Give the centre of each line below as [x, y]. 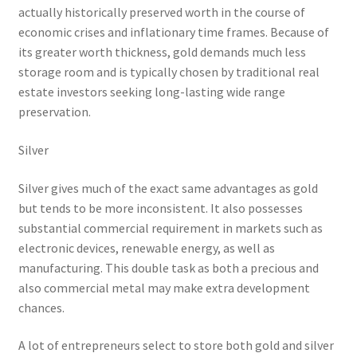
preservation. [54, 112]
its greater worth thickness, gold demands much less [162, 52]
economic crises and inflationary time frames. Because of [173, 32]
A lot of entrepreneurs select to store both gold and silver [176, 345]
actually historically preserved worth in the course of [161, 12]
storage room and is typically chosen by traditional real [169, 72]
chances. [41, 307]
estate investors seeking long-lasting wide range [151, 92]
